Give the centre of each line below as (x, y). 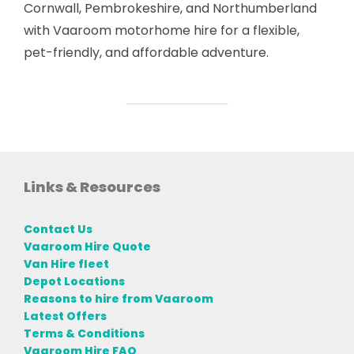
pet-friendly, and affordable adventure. (146, 53)
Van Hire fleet (66, 264)
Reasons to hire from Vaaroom (119, 298)
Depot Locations (74, 281)
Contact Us (58, 229)
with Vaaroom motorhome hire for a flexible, (162, 31)
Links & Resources (92, 187)
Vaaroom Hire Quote (87, 246)
